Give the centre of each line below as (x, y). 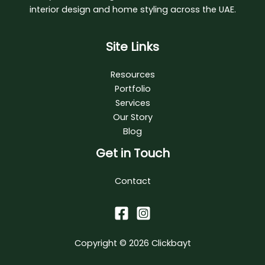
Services (132, 103)
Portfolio (132, 88)
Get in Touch (132, 153)
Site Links (132, 46)
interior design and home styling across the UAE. (132, 10)
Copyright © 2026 (113, 243)
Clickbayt (171, 243)
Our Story (132, 117)
